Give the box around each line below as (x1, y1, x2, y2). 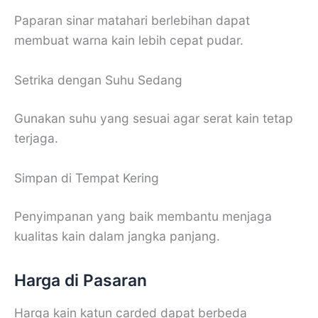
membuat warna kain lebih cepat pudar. (14, 33, 243, 48)
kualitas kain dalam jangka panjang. (14, 228, 220, 243)
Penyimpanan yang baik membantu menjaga (14, 208, 272, 224)
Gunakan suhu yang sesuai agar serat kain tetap (14, 110, 293, 126)
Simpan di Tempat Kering (14, 170, 159, 185)
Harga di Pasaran (14, 270, 147, 290)
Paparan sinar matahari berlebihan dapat (14, 13, 250, 28)
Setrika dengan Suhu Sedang (14, 72, 182, 87)
